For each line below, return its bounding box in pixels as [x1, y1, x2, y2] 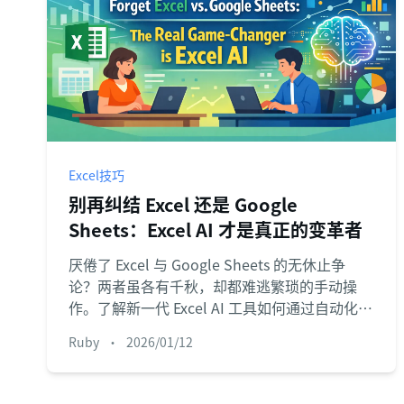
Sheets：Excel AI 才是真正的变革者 [69, 216, 363, 243]
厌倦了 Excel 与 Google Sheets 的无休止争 [69, 253, 345, 275]
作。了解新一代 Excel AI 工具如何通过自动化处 [69, 297, 372, 318]
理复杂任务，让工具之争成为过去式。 [69, 318, 314, 340]
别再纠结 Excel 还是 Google [69, 191, 298, 217]
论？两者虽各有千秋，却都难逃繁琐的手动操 [69, 275, 357, 297]
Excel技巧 [69, 166, 124, 184]
